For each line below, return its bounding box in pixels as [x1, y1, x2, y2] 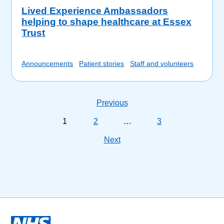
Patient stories [79, 59, 124, 67]
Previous [96, 98, 128, 107]
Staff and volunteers [130, 59, 194, 67]
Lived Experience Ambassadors [21, 5, 168, 16]
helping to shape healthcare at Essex [21, 16, 192, 27]
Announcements [21, 59, 73, 67]
